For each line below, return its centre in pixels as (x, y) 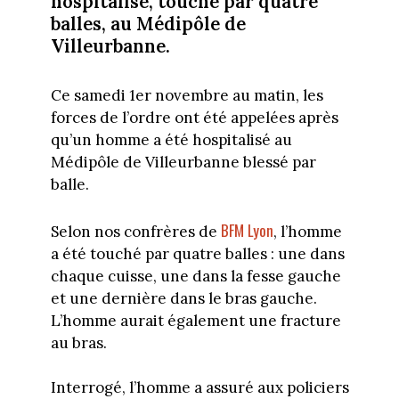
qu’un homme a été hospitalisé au (171, 140)
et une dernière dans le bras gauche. (183, 298)
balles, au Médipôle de (148, 24)
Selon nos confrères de (135, 231)
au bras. (78, 342)
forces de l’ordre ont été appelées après (194, 118)
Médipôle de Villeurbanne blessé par (183, 163)
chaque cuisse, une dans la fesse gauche (195, 276)
